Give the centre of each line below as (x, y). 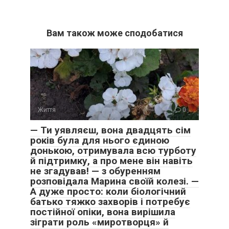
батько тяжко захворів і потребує (110, 202)
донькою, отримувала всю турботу (113, 151)
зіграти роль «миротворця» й (99, 222)
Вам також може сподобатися (114, 33)
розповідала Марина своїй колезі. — (114, 181)
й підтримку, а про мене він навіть (111, 161)
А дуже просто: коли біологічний (108, 191)
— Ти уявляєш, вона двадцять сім (110, 130)
